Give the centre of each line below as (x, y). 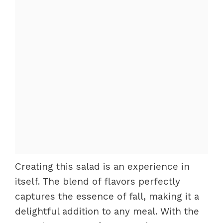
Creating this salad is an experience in (102, 166)
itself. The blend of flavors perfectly (98, 181)
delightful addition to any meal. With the (107, 211)
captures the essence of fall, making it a (107, 196)
